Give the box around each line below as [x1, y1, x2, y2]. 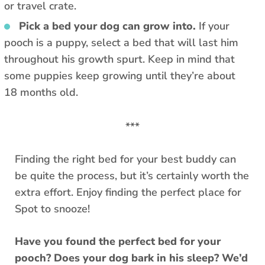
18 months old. [4, 85, 81, 100]
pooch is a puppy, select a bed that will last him [4, 35, 238, 50]
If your [199, 19, 230, 34]
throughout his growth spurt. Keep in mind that [4, 52, 235, 67]
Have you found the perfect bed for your [15, 234, 221, 249]
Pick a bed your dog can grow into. [19, 19, 199, 34]
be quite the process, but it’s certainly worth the [15, 169, 249, 183]
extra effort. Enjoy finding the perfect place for [15, 185, 241, 200]
